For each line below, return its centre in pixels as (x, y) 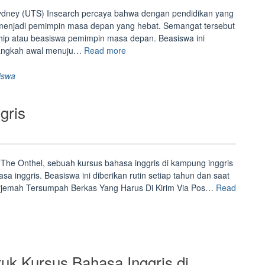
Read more (105, 50)
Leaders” (142, 75)
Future (138, 62)
